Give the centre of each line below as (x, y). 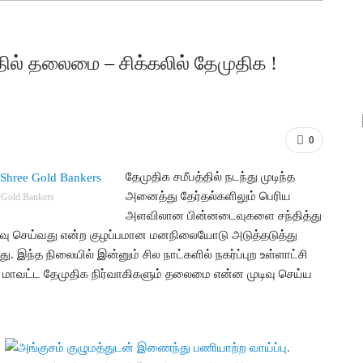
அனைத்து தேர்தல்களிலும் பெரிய (208, 196)
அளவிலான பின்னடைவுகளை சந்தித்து (224, 215)
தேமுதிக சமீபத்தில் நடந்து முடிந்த (210, 176)
